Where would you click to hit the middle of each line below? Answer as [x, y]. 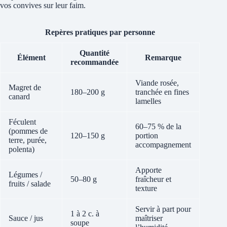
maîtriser [149, 218]
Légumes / [25, 174]
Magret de [25, 87]
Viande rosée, [157, 83]
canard [19, 96]
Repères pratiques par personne [100, 32]
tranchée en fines [162, 92]
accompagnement [163, 144]
